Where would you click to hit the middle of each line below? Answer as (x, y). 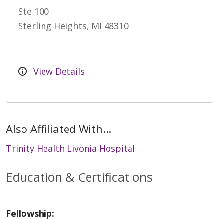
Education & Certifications (79, 177)
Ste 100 (33, 11)
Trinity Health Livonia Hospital (70, 148)
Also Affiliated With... (59, 128)
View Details (58, 71)
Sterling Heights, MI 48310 (73, 26)
